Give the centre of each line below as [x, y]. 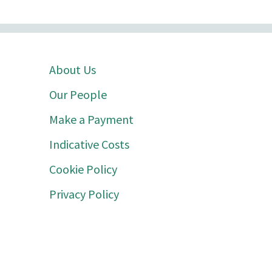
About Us [73, 70]
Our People [78, 94]
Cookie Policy [83, 169]
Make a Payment [91, 119]
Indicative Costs [89, 144]
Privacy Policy [84, 194]
